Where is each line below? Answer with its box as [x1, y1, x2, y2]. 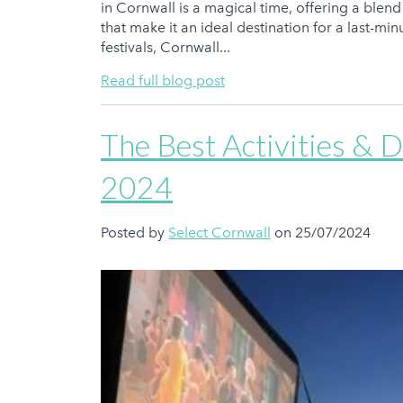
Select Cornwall [168, 223, 271, 241]
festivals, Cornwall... [101, 38, 230, 56]
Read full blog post [101, 71, 225, 89]
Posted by [101, 223, 168, 241]
